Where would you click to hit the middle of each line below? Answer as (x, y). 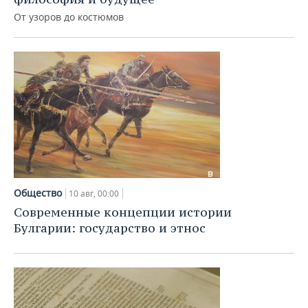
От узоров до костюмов (69, 17)
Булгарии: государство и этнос (110, 228)
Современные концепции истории (123, 212)
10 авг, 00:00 (94, 194)
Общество (38, 193)
